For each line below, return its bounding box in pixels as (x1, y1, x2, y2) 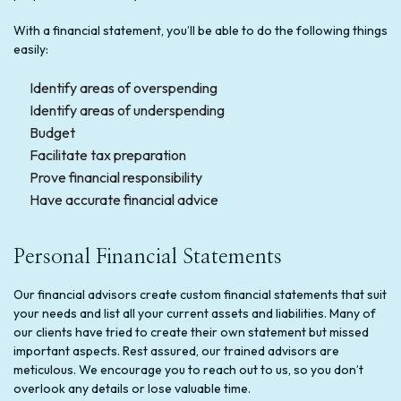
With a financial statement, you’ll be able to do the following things (13, 21, 388, 38)
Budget (29, 123, 75, 141)
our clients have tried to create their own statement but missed (13, 323, 369, 340)
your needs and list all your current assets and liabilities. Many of (13, 304, 376, 321)
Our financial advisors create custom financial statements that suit (13, 286, 387, 303)
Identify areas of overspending (29, 78, 218, 97)
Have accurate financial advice (29, 190, 218, 209)
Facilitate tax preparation (29, 145, 186, 164)
